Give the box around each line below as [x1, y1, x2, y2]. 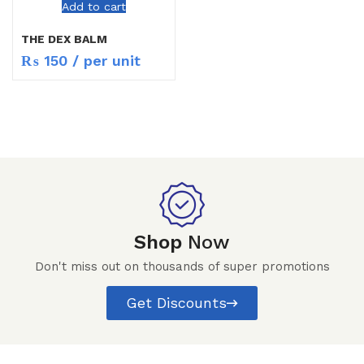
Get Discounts [126, 293, 227, 311]
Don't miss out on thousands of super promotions [34, 258, 330, 274]
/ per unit [67, 51, 141, 69]
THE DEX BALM [21, 32, 107, 45]
